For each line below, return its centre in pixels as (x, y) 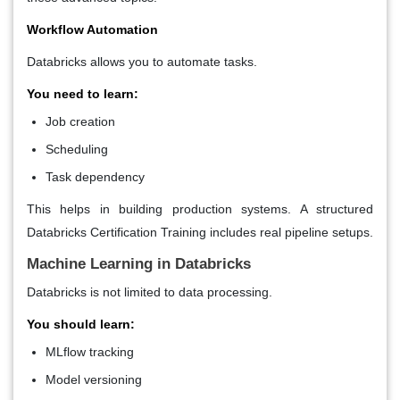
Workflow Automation (92, 29)
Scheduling (77, 149)
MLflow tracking (90, 351)
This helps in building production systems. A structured (200, 208)
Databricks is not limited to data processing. (150, 292)
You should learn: (81, 324)
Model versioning (94, 379)
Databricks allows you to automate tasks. (142, 61)
